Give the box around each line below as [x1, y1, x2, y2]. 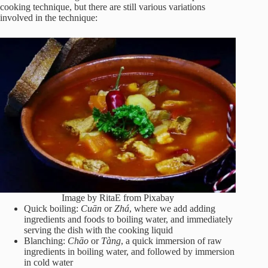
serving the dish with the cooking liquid [24, 224, 173, 235]
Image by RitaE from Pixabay [62, 192, 175, 203]
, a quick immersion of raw [121, 235, 222, 246]
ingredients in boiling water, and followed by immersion [24, 246, 234, 257]
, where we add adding [129, 203, 215, 214]
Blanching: [24, 235, 68, 246]
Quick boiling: [24, 203, 81, 214]
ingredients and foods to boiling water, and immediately [24, 214, 233, 224]
